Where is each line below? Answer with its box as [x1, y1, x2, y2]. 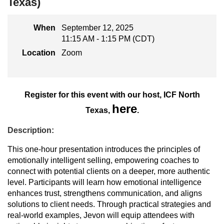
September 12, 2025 [61, 23, 133, 32]
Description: [7, 126, 54, 135]
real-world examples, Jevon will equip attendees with [7, 211, 194, 220]
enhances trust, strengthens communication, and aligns [7, 189, 202, 198]
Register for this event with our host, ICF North [24, 90, 200, 99]
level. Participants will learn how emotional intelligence [7, 178, 201, 187]
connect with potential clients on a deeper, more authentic [7, 167, 210, 176]
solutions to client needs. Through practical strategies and [7, 200, 211, 209]
